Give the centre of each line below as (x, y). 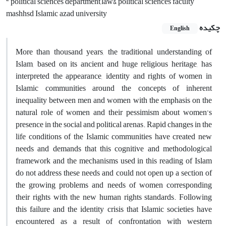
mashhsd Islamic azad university (56, 13)
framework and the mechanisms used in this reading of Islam (114, 161)
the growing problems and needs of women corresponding (114, 185)
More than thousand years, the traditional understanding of (114, 52)
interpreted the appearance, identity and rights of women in (114, 76)
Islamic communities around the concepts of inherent (114, 88)
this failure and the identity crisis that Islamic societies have (114, 209)
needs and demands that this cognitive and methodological (114, 149)
